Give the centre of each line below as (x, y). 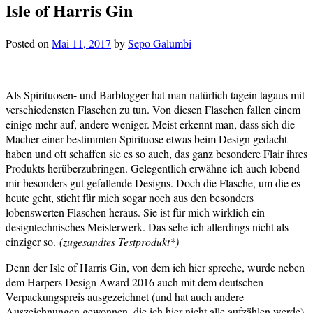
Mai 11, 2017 (81, 43)
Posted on (29, 43)
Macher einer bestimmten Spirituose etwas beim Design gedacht (146, 139)
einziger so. (32, 242)
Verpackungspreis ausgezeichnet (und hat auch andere (125, 297)
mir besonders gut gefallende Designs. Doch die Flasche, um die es (153, 183)
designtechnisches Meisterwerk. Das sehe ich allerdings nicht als (147, 227)
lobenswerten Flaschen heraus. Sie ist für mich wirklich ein (135, 212)
